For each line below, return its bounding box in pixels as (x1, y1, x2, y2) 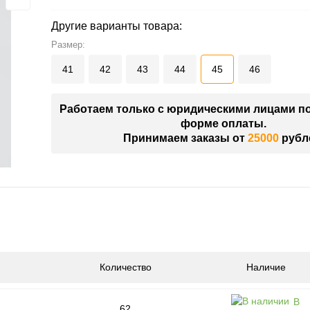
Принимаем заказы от (122, 132, 248, 145)
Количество (100, 262, 152, 273)
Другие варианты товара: (51, 20, 182, 33)
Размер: (51, 39, 85, 51)
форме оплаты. (181, 118, 266, 130)
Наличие (246, 262, 286, 273)
